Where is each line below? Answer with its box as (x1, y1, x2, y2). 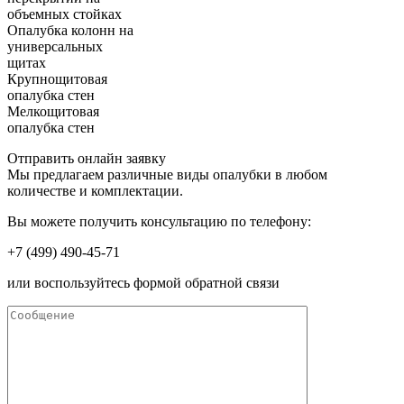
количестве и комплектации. (7, 183, 183, 199)
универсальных (7, 39, 103, 55)
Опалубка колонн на (7, 23, 133, 39)
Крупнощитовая (7, 71, 107, 87)
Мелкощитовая (7, 104, 99, 120)
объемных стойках (7, 6, 122, 23)
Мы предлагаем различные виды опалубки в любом (7, 167, 327, 183)
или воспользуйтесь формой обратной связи (7, 275, 280, 291)
